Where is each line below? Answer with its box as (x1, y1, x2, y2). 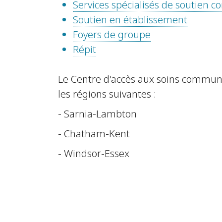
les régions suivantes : (58, 87, 156, 101)
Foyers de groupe (73, 28, 151, 42)
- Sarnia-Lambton (58, 107, 137, 121)
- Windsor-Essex (58, 147, 129, 161)
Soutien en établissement (73, 13, 187, 27)
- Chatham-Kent (58, 127, 130, 141)
